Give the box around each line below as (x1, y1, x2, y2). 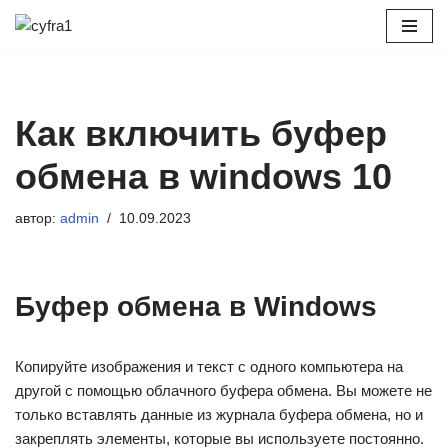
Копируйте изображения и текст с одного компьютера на (15, 358, 403, 375)
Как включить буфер (15, 113, 387, 154)
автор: (15, 211, 60, 226)
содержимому (15, 93, 110, 110)
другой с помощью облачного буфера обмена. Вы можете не (15, 382, 432, 399)
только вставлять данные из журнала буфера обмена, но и (15, 406, 423, 423)
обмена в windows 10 (15, 156, 392, 197)
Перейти (15, 45, 73, 62)
